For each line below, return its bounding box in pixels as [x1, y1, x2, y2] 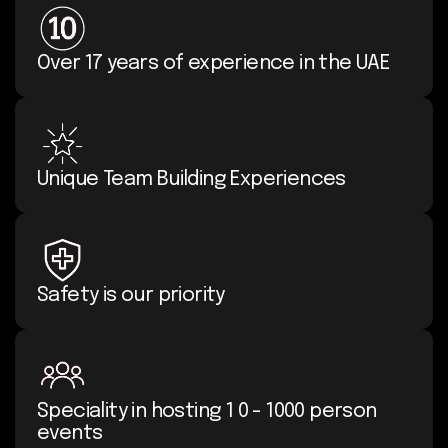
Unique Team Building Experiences [37, 168, 346, 190]
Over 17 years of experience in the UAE [37, 52, 390, 74]
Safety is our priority [37, 284, 225, 306]
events [37, 422, 103, 444]
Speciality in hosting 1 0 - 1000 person [37, 400, 377, 422]
